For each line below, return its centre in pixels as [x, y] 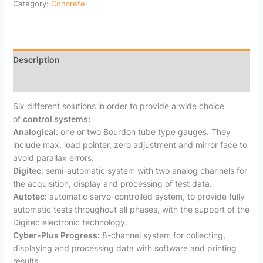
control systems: [56, 119]
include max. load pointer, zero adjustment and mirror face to [130, 145]
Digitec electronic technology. [70, 222]
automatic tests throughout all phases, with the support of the [131, 210]
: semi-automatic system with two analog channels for [144, 171]
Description [36, 60]
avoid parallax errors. [53, 158]
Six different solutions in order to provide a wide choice [118, 106]
